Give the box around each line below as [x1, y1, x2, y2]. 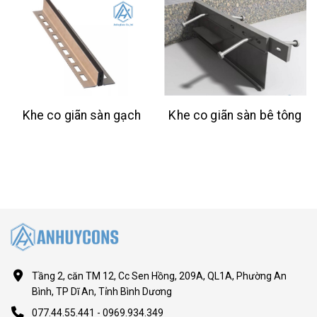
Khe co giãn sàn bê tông [168, 108, 302, 123]
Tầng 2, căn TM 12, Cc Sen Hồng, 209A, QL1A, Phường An [32, 270, 287, 282]
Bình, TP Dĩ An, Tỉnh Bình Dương [32, 286, 172, 298]
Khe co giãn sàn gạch [22, 108, 142, 123]
